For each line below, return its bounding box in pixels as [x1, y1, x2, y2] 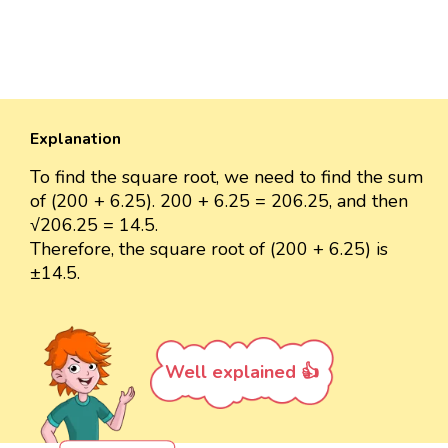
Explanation [30, 127, 121, 150]
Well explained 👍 [165, 359, 319, 384]
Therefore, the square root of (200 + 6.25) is [30, 236, 388, 261]
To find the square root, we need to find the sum [30, 164, 423, 189]
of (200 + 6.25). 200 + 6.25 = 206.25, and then [30, 188, 408, 213]
